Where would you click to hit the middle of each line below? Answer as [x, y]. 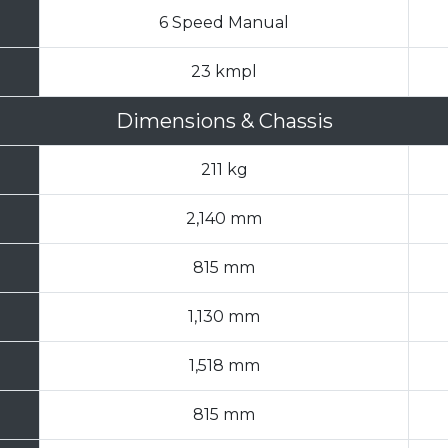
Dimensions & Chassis [224, 121]
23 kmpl [224, 72]
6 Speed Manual [224, 23]
